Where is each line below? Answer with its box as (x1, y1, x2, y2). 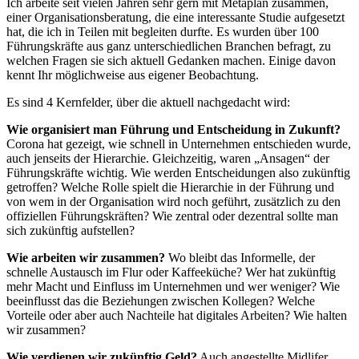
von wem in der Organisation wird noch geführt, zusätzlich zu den (6, 194, 341, 208)
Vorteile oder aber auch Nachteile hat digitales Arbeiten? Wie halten (6, 308, 347, 322)
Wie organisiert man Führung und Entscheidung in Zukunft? (6, 122, 341, 136)
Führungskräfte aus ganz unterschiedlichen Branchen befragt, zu (6, 38, 331, 53)
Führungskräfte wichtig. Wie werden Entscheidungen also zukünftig (6, 165, 350, 179)
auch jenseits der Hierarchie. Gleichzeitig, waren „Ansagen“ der (6, 151, 329, 165)
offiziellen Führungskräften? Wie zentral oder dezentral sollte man (6, 208, 338, 223)
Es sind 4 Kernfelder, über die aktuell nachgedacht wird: (6, 95, 290, 109)
